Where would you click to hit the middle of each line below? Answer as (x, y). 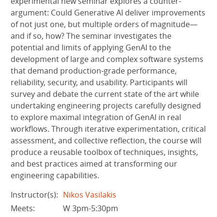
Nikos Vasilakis (90, 194)
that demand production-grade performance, (94, 70)
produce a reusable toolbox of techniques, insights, (105, 152)
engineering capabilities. (55, 175)
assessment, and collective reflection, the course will (106, 140)
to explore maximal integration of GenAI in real (96, 117)
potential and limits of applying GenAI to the (91, 47)
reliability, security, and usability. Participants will (99, 82)
